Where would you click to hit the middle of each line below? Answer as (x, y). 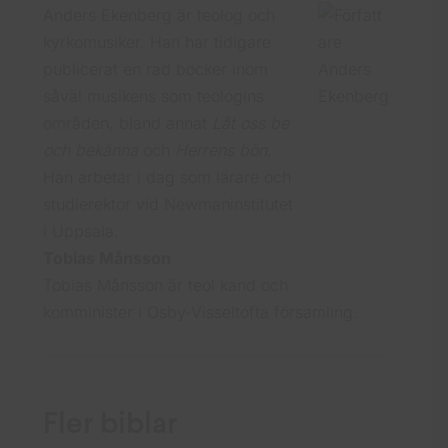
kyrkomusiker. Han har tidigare (157, 42)
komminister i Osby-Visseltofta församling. (201, 312)
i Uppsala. (81, 231)
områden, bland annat (128, 123)
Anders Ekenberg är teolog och (159, 15)
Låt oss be (251, 123)
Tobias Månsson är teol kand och (166, 285)
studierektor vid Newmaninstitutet (168, 204)
